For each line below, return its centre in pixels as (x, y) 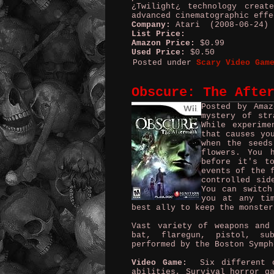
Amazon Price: (163, 43)
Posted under (165, 63)
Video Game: (159, 263)
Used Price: (158, 52)
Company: (151, 25)
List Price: (158, 34)
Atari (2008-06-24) (220, 25)
